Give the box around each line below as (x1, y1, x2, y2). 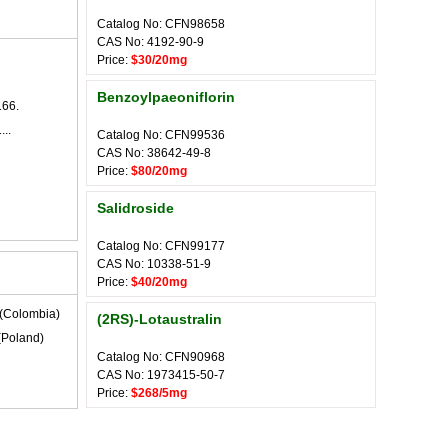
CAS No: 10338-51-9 (97, 257, 211, 271)
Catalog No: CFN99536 (97, 128, 225, 142)
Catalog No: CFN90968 (97, 350, 225, 364)
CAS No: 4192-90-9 (97, 35, 204, 49)
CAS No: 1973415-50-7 (97, 368, 225, 382)
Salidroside (97, 200, 174, 216)
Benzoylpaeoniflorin (97, 89, 235, 105)
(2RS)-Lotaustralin (97, 311, 222, 327)
